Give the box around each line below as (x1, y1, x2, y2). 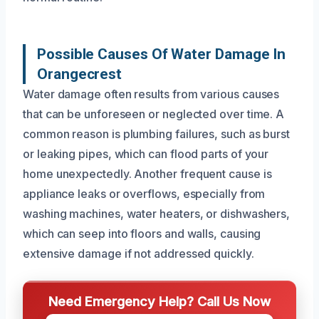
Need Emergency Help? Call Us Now (48, 293, 271, 309)
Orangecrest (37, 65, 122, 83)
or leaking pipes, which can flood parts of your (23, 146, 269, 161)
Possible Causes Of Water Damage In (37, 45, 286, 63)
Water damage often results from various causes (23, 86, 280, 101)
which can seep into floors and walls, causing (23, 226, 261, 241)
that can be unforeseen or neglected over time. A (23, 106, 285, 121)
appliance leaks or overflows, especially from (23, 186, 266, 201)
